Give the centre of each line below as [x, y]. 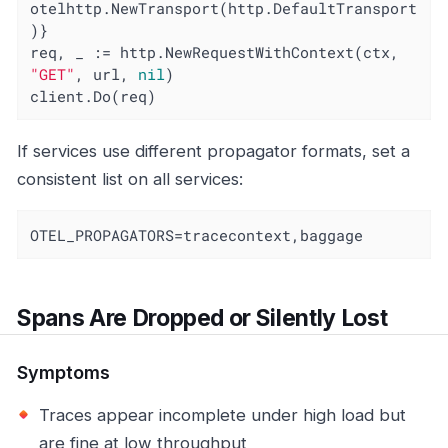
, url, [107, 73]
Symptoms [63, 373]
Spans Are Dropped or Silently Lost [202, 317]
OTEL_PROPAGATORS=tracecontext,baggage [197, 234]
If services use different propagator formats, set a [213, 151]
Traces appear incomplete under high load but [222, 415]
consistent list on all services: [130, 179]
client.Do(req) [93, 95]
